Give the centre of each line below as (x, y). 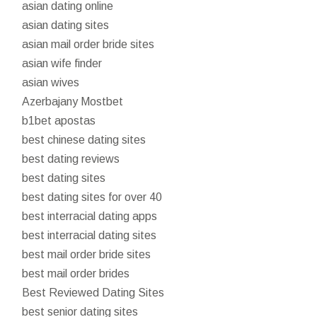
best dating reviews (71, 158)
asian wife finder (62, 63)
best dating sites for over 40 (92, 197)
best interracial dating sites (90, 235)
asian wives (51, 82)
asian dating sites (66, 25)
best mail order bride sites (87, 254)
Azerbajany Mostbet (73, 101)
